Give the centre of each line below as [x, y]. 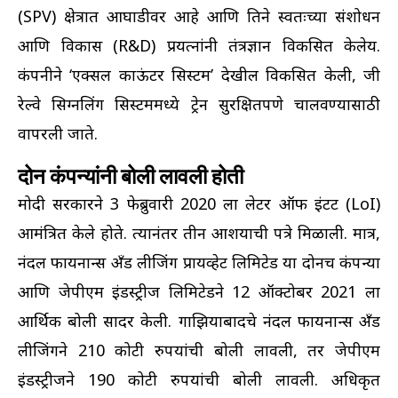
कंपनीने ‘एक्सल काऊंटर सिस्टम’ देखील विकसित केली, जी [199, 74]
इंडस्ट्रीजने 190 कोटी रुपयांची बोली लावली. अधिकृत [199, 379]
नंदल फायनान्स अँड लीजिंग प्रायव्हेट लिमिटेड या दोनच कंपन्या [199, 262]
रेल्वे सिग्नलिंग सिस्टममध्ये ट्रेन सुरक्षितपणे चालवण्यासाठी [199, 103]
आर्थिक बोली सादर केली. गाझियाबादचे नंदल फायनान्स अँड [199, 320]
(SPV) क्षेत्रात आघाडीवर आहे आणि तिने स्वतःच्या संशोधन [199, 16]
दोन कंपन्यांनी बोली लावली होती [131, 176]
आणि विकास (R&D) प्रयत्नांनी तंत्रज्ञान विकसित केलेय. [199, 45]
